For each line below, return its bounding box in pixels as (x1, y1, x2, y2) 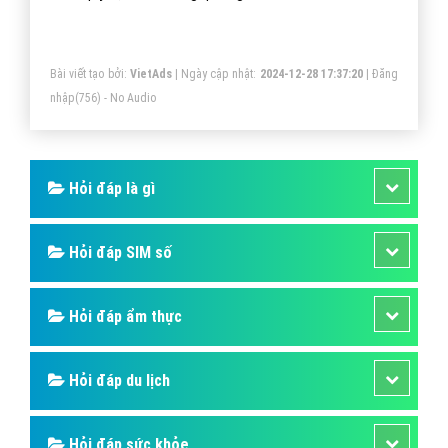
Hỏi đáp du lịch (65, 370, 170, 390)
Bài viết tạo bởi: (50, 66, 130, 81)
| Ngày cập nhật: (171, 66, 260, 81)
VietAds (129, 66, 172, 81)
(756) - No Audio (75, 90, 156, 105)
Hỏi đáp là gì (65, 178, 155, 198)
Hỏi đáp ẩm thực (65, 306, 182, 326)
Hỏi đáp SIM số (65, 242, 172, 262)
